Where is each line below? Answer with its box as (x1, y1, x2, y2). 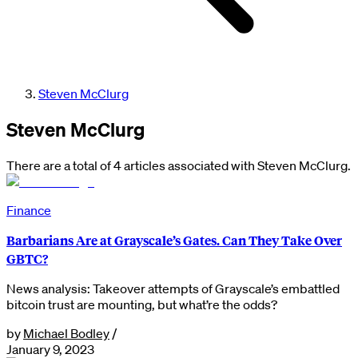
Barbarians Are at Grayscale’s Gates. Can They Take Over (6, 230, 342, 249)
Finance (6, 201, 51, 218)
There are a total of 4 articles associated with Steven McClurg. (6, 157, 351, 173)
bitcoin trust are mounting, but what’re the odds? (6, 296, 277, 312)
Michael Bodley (23, 324, 109, 341)
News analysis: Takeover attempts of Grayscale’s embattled (6, 280, 340, 296)
